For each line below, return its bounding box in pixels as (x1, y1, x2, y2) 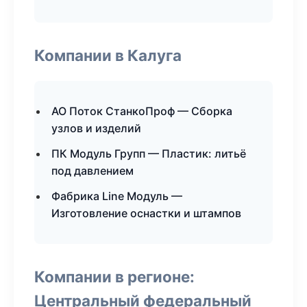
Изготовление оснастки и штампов (51, 206, 241, 220)
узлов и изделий (51, 121, 141, 135)
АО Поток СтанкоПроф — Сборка (51, 104, 232, 118)
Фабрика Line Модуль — (51, 189, 182, 203)
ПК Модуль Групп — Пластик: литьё (51, 147, 246, 160)
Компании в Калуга (34, 46, 182, 64)
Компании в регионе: (34, 267, 195, 286)
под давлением (51, 164, 134, 177)
